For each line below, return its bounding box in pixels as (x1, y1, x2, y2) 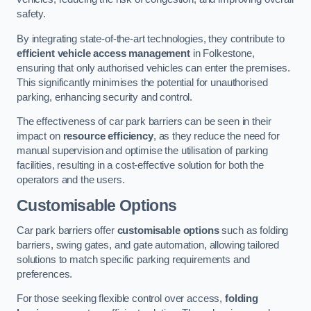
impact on (17, 131, 63, 142)
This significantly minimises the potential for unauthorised (17, 76, 268, 88)
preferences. (17, 268, 73, 280)
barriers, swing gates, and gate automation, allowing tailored (17, 239, 280, 251)
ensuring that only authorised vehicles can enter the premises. (17, 62, 290, 74)
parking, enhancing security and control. (17, 91, 193, 103)
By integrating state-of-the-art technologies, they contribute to (17, 33, 285, 44)
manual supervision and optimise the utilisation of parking (17, 145, 268, 157)
